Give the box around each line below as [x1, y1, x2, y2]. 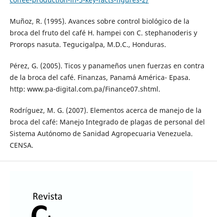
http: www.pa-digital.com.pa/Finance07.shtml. [9, 84, 160, 94]
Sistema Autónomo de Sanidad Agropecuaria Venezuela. [9, 129, 193, 139]
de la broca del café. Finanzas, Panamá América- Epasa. [9, 73, 190, 82]
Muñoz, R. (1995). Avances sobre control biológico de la [9, 16, 189, 26]
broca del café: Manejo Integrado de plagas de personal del [9, 117, 205, 127]
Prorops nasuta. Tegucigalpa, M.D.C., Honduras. [9, 40, 166, 49]
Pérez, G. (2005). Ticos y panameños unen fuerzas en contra [9, 61, 204, 71]
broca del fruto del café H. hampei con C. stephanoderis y [9, 28, 197, 38]
